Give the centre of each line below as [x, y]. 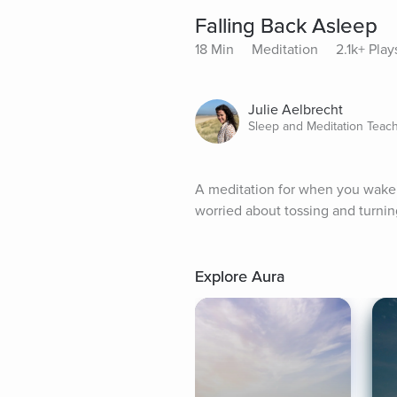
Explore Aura [240, 277]
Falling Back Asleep [286, 27]
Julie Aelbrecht [296, 110]
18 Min [214, 50]
